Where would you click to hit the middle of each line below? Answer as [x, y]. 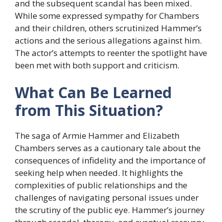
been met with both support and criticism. [97, 65]
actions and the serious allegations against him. [108, 40]
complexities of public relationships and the [101, 185]
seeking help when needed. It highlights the [99, 173]
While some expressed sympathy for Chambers [107, 15]
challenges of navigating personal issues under [107, 198]
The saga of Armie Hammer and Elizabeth [97, 136]
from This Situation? [89, 111]
